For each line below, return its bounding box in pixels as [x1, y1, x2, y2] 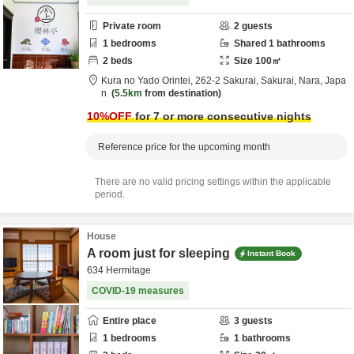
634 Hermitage [87, 265, 151, 276]
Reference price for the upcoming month [98, 141, 270, 153]
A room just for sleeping [87, 247, 230, 260]
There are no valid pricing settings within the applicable [95, 176, 331, 187]
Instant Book [247, 248, 296, 258]
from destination [142, 88, 218, 99]
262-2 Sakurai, [195, 75, 261, 86]
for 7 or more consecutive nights [132, 110, 311, 122]
